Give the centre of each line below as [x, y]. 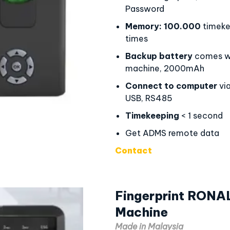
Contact [133, 150]
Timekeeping [152, 116]
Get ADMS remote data [172, 133]
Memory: [143, 26]
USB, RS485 [149, 98]
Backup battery [159, 56]
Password [145, 9]
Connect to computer [171, 86]
